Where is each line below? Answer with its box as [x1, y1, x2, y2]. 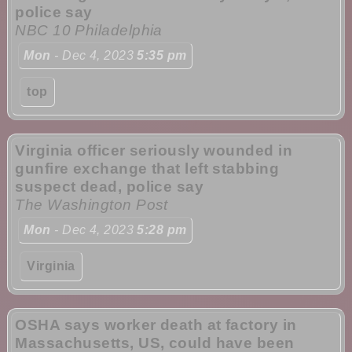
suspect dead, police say [15, 178, 204, 196]
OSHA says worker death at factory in [15, 317, 297, 334]
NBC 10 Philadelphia [15, 21, 163, 38]
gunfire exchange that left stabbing [15, 160, 280, 178]
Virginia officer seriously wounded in [15, 142, 292, 159]
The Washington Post [15, 196, 168, 214]
